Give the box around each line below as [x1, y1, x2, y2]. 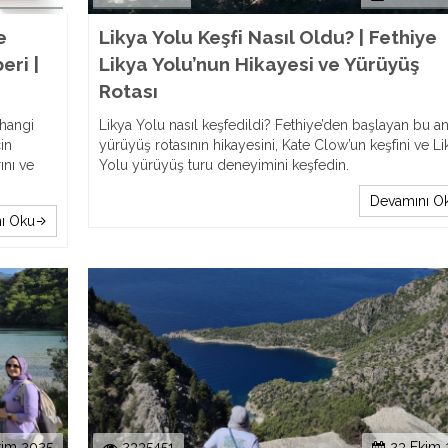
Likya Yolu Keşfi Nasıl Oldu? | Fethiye [98, 26, 437, 48]
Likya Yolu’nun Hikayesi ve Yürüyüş [98, 53, 419, 75]
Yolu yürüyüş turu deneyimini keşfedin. [98, 157, 349, 173]
